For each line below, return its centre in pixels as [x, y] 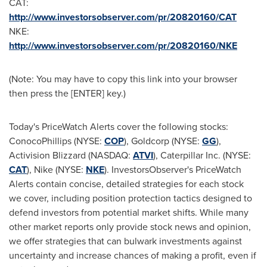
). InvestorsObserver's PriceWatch [173, 170]
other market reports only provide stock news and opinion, [130, 227]
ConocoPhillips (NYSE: [57, 141]
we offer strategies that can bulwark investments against [125, 241]
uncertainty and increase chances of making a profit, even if [133, 255]
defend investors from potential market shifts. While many [129, 212]
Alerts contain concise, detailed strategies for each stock [126, 184]
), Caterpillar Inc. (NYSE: [202, 155]
